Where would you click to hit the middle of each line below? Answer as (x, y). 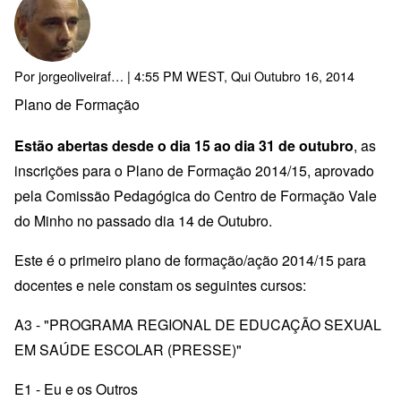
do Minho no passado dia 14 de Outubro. (143, 220)
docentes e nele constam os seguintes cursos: (160, 285)
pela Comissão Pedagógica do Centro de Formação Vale (196, 195)
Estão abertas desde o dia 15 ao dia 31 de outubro (184, 145)
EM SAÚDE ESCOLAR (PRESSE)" (128, 349)
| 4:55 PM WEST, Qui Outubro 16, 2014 (239, 75)
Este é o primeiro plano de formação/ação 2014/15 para (190, 260)
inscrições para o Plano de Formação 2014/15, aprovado (194, 170)
